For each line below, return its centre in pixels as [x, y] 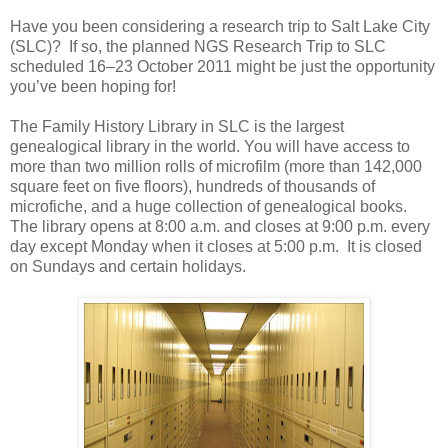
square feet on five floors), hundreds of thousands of [192, 186]
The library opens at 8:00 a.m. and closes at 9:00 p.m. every [220, 226]
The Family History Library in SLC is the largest [177, 126]
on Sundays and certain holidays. [128, 266]
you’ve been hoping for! [93, 86]
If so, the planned [131, 46]
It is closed [384, 246]
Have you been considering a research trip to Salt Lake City [220, 26]
